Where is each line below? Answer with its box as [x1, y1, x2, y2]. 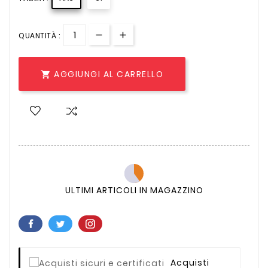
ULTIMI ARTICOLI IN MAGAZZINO [65, 184, 203, 197]
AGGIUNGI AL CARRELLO [54, 68, 163, 81]
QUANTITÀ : [19, 30, 60, 41]
